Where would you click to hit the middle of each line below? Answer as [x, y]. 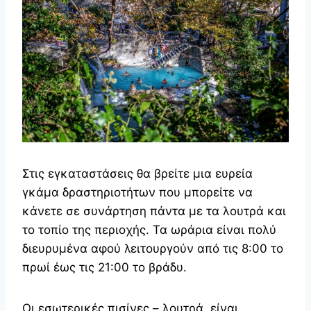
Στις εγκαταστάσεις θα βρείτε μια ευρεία [137, 173]
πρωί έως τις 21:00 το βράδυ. [104, 267]
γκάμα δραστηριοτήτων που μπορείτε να [137, 192]
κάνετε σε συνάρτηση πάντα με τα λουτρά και [154, 211]
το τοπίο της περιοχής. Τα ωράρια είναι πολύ [149, 229]
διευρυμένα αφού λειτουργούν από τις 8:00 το [153, 248]
